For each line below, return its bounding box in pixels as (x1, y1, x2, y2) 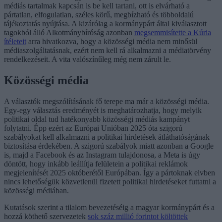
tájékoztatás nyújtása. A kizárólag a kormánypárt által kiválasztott (4, 19, 207, 28)
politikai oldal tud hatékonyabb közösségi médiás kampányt (4, 115, 190, 124)
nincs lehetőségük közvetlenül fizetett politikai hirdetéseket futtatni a (4, 177, 216, 186)
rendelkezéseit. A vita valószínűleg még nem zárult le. (4, 55, 171, 64)
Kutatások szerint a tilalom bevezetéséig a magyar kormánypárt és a (4, 203, 215, 212)
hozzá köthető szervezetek (4, 212, 88, 221)
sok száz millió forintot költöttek (88, 212, 188, 221)
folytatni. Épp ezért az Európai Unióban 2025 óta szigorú (4, 124, 182, 133)
